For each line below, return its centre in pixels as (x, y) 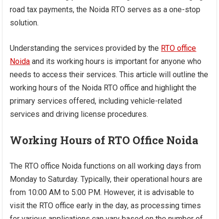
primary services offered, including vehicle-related (96, 101)
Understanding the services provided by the (86, 48)
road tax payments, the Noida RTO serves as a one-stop (105, 10)
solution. (24, 23)
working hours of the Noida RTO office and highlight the (103, 88)
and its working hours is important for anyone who (116, 62)
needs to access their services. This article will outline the (109, 75)
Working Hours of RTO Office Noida (104, 140)
